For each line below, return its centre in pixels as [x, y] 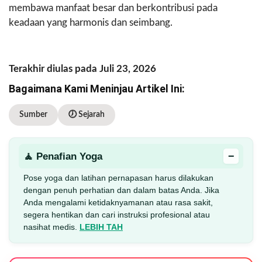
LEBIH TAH [101, 227]
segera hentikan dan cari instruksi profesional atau [117, 215]
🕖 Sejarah [87, 115]
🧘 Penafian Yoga [63, 156]
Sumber [33, 115]
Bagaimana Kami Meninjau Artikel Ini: [97, 89]
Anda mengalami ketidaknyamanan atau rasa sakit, [118, 203]
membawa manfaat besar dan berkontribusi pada [113, 8]
